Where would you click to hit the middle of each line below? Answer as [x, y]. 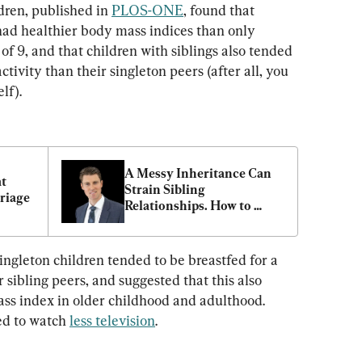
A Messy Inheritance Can [198, 173]
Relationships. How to [188, 205]
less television [112, 320]
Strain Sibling [165, 189]
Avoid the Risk [166, 221]
